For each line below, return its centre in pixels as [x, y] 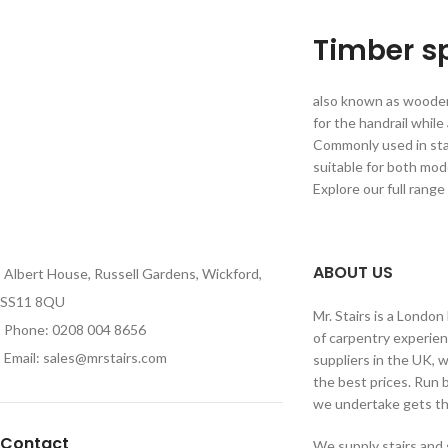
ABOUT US [352, 272]
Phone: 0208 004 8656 [75, 329]
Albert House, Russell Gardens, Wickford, [133, 273]
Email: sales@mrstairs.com [85, 357]
